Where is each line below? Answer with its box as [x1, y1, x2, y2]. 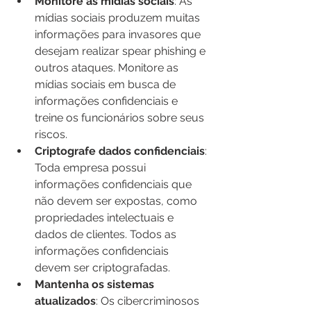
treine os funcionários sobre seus [35, 110, 207, 124]
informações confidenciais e [35, 94, 180, 108]
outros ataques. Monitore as [35, 60, 181, 74]
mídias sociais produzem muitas [35, 10, 203, 24]
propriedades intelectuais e [35, 210, 176, 224]
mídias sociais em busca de [35, 77, 178, 91]
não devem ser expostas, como [35, 194, 200, 208]
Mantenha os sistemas [35, 277, 157, 291]
